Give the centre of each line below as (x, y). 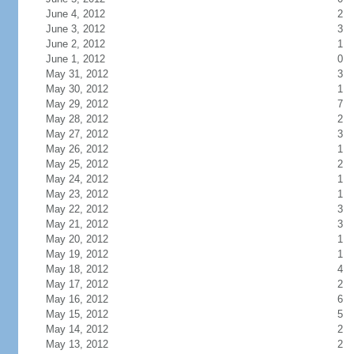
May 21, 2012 (77, 224)
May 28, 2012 (77, 119)
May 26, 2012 (77, 149)
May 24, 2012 (77, 179)
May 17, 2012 (77, 284)
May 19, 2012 (77, 254)
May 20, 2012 (77, 239)
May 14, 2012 (77, 329)
